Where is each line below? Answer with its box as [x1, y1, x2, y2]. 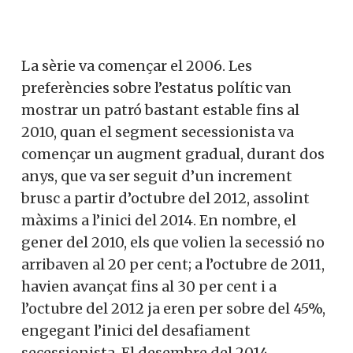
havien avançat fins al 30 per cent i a [21, 277, 277, 296]
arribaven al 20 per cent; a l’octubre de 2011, [21, 255, 325, 274]
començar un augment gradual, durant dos [21, 145, 325, 164]
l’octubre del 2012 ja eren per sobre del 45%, [21, 299, 325, 318]
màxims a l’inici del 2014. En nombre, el [21, 211, 296, 230]
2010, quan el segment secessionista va [21, 123, 294, 142]
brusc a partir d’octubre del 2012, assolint [21, 189, 310, 208]
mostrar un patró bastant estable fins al [21, 101, 299, 120]
